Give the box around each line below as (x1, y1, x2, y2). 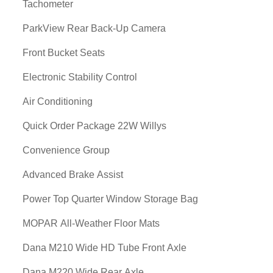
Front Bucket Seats (23, 48, 105, 58)
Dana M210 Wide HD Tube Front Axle (23, 243, 186, 253)
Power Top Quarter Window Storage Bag (23, 194, 198, 204)
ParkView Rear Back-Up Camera (23, 23, 166, 34)
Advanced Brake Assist (23, 169, 123, 180)
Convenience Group (23, 145, 110, 155)
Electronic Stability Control (23, 72, 137, 82)
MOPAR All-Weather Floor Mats (23, 218, 160, 229)
